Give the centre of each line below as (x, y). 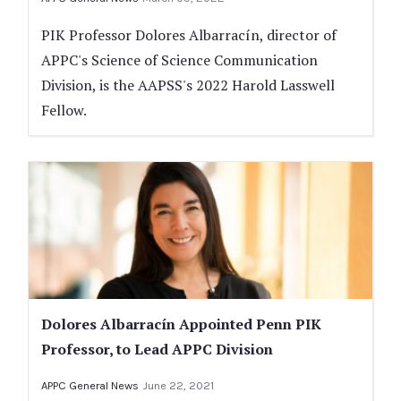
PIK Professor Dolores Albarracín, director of (189, 34)
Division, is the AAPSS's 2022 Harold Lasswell (188, 85)
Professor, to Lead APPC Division (157, 350)
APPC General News (90, 386)
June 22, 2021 (178, 386)
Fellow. (64, 110)
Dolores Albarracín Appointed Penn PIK (181, 324)
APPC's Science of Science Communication (179, 60)
